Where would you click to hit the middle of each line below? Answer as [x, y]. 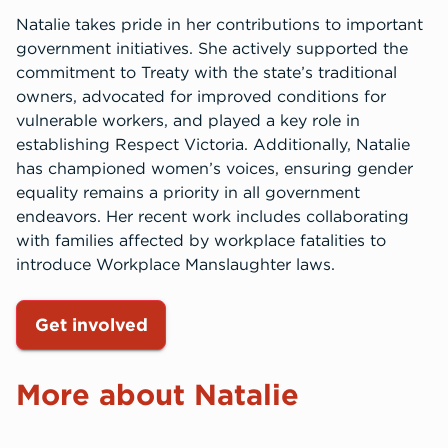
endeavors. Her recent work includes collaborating [212, 216]
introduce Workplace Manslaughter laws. [175, 264]
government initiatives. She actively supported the [212, 48]
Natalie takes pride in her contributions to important [219, 24]
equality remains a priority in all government [188, 192]
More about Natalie [157, 394]
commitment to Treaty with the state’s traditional [206, 72]
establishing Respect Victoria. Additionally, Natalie [213, 144]
